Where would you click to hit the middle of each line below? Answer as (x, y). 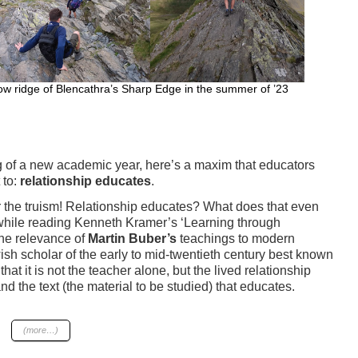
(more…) (40, 330)
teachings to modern (235, 238)
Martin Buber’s (132, 238)
